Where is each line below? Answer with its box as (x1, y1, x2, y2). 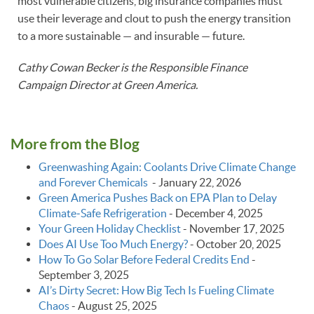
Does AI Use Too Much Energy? (39, 237, 188, 250)
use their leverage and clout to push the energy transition (18, 11, 291, 25)
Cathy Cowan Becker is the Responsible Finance (18, 60, 247, 74)
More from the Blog (11, 135, 139, 152)
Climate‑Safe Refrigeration (39, 206, 167, 219)
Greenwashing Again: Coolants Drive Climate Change (39, 160, 296, 173)
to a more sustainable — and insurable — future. (18, 29, 245, 42)
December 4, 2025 (175, 206, 263, 219)
